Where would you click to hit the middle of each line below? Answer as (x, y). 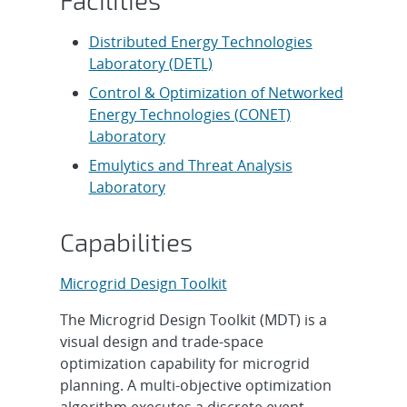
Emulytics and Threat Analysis (190, 166)
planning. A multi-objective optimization (195, 385)
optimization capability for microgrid (184, 363)
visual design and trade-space (161, 341)
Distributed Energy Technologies (200, 42)
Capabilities (126, 242)
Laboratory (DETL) (150, 64)
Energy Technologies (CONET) (189, 115)
